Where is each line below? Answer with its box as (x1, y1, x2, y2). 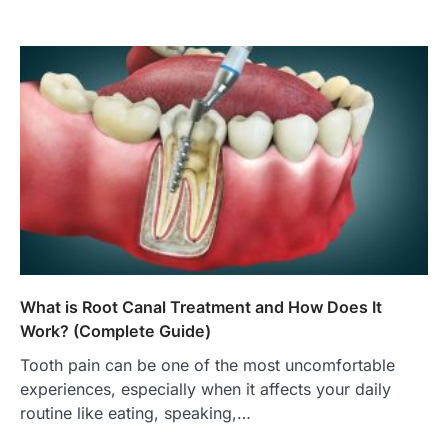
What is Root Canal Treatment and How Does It (20, 297, 382, 318)
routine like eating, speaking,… (20, 403, 251, 424)
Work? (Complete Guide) (20, 321, 211, 342)
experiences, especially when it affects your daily (20, 379, 391, 400)
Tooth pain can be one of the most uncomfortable (20, 355, 395, 376)
